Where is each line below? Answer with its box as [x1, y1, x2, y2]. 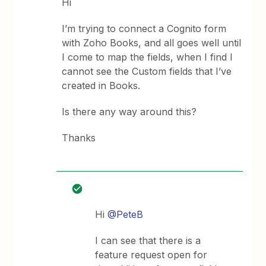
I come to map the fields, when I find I [62, 51, 233, 63]
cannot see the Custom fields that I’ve [62, 65, 232, 77]
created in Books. [62, 80, 141, 91]
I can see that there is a [95, 235, 201, 246]
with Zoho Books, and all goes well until [62, 37, 242, 49]
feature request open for [95, 249, 208, 261]
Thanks [62, 132, 96, 144]
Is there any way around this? [62, 106, 197, 118]
